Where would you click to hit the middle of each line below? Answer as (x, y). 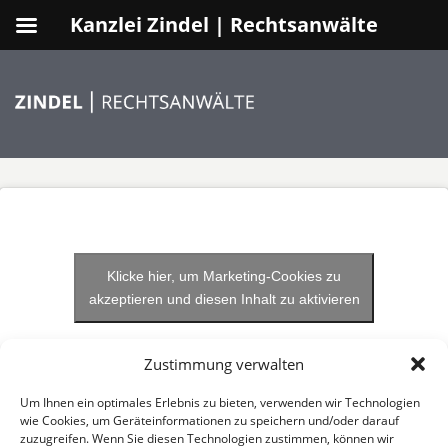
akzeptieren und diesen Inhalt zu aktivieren (224, 299)
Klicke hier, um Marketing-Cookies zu (224, 276)
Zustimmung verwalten (224, 364)
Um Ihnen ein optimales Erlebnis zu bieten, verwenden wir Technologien (220, 402)
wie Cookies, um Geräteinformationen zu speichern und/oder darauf (209, 420)
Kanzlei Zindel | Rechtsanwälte (224, 24)
